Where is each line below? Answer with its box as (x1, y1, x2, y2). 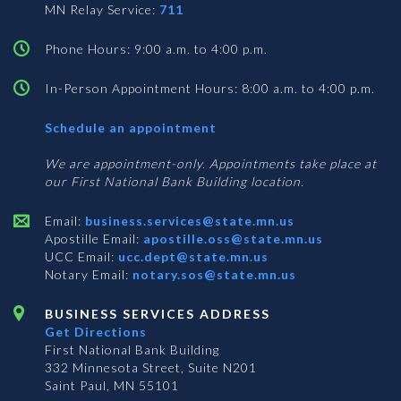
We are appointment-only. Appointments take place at (45, 156, 377, 172)
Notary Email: (45, 267, 129, 283)
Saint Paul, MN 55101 (45, 378, 179, 394)
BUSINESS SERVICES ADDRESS (45, 306, 270, 322)
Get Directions (45, 324, 147, 340)
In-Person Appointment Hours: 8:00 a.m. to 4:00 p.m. (45, 81, 375, 97)
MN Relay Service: (45, 2, 159, 18)
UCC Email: (45, 249, 115, 265)
